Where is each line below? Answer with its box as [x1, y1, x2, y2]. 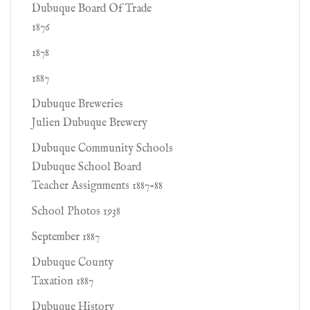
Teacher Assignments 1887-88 [32, 179, 163, 193]
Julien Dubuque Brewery [32, 116, 147, 130]
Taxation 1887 [32, 275, 93, 289]
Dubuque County [32, 256, 113, 270]
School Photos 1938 [32, 205, 120, 219]
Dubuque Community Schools [32, 142, 173, 156]
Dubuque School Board [32, 161, 141, 174]
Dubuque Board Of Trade [32, 2, 152, 16]
